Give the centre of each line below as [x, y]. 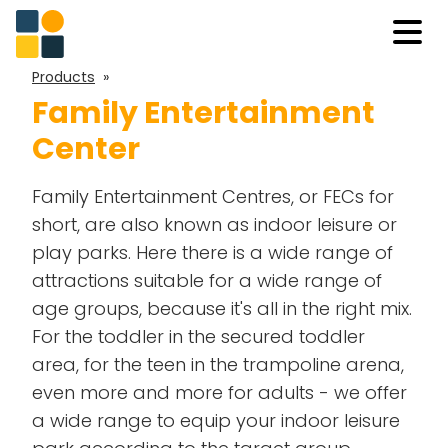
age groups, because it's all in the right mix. [222, 309]
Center [86, 149]
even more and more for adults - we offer [219, 393]
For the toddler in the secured [165, 337]
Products [63, 77]
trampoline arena [322, 365]
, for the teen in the [159, 365]
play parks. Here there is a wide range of [212, 253]
